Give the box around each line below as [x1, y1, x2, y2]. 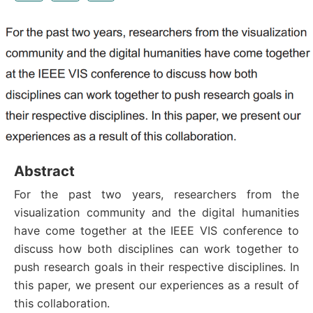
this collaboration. [14, 296, 110, 311]
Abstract [14, 162, 75, 180]
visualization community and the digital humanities [14, 205, 299, 220]
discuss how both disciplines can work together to [14, 242, 299, 256]
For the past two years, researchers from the [14, 187, 299, 202]
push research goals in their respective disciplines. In [14, 260, 299, 275]
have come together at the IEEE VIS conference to [14, 224, 299, 238]
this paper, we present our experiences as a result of [14, 278, 299, 293]
